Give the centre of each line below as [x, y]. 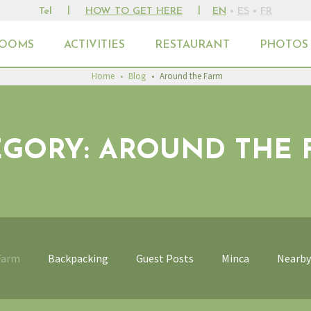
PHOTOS [284, 45]
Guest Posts [165, 258]
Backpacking [78, 258]
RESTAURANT [192, 45]
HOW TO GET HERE [134, 11]
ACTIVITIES [94, 45]
